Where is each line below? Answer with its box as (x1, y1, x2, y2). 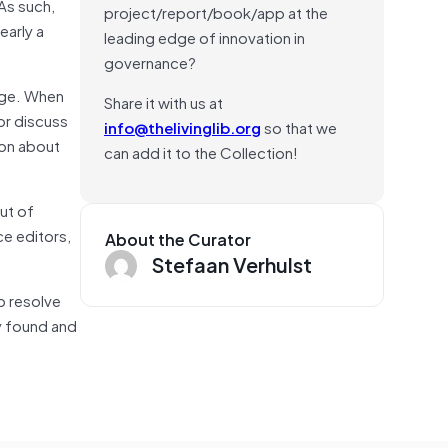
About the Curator (105, 225, 251, 252)
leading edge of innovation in (104, 24, 305, 49)
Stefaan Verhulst (152, 247, 312, 280)
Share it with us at (104, 89, 223, 114)
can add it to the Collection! (104, 139, 298, 164)
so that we (261, 114, 337, 139)
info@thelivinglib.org (104, 114, 261, 139)
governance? (104, 49, 196, 74)
